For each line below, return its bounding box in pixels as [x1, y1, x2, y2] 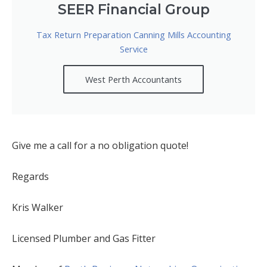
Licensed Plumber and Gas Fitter [12, 231, 156, 245]
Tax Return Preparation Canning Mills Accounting [36, 28, 231, 41]
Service [119, 42, 148, 55]
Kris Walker [12, 200, 63, 214]
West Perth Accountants [85, 73, 182, 85]
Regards [12, 169, 49, 183]
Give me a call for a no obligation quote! [12, 138, 188, 152]
